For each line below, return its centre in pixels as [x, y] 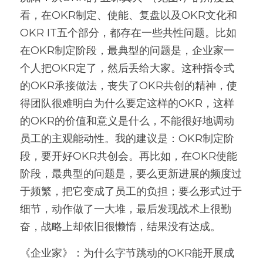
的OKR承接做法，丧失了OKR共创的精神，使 [129, 86]
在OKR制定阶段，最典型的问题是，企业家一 [127, 50]
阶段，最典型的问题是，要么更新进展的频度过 [131, 174]
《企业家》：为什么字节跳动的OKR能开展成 [127, 253]
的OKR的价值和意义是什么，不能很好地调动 [127, 121]
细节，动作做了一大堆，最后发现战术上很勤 [126, 209]
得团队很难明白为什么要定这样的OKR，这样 [127, 103]
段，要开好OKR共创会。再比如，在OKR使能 [129, 156]
